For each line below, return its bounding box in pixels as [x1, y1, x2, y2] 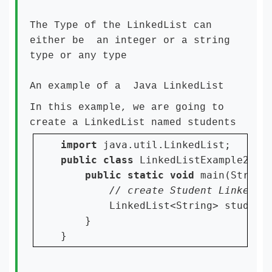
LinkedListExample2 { [140, 154, 261, 166]
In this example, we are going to [30, 102, 224, 113]
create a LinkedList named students [30, 117, 236, 128]
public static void [85, 169, 200, 181]
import [61, 139, 103, 151]
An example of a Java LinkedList [30, 81, 230, 92]
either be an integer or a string [30, 35, 230, 46]
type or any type [30, 50, 127, 61]
